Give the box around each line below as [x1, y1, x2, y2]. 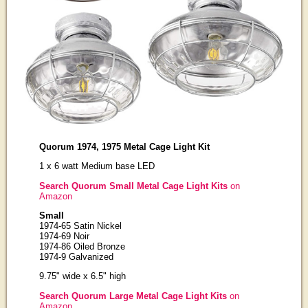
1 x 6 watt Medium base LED [38, 161, 155, 172]
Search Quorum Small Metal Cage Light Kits [38, 180, 228, 191]
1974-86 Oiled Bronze [38, 241, 125, 252]
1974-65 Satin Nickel [38, 220, 122, 231]
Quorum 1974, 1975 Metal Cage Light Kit [38, 141, 210, 152]
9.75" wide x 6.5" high [38, 271, 126, 282]
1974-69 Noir [38, 230, 89, 241]
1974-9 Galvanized [38, 251, 113, 262]
